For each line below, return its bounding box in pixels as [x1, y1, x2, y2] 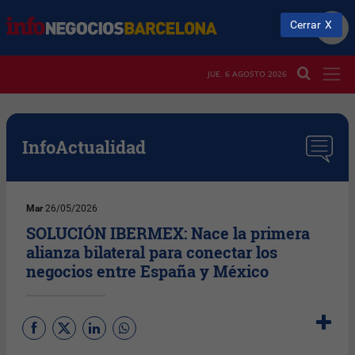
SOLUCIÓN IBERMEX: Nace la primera [26, 222, 311, 243]
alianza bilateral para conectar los [26, 241, 278, 262]
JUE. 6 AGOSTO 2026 [208, 68, 287, 80]
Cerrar [290, 17, 322, 32]
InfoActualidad [22, 135, 146, 158]
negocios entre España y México [26, 260, 269, 281]
